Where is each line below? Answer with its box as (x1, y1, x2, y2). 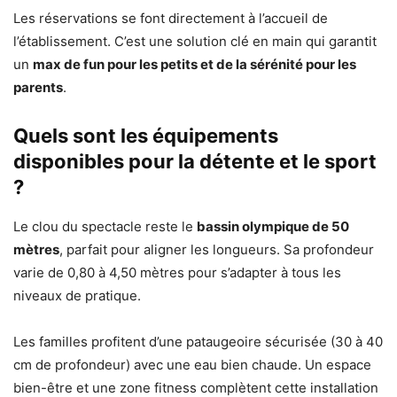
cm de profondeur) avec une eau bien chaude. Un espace (13, 355, 371, 373)
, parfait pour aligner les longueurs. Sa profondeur (59, 240, 374, 258)
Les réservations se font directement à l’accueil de (13, 9, 328, 27)
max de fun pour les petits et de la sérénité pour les (33, 55, 356, 73)
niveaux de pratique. (13, 286, 141, 304)
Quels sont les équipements (13, 123, 278, 147)
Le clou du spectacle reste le (13, 217, 197, 235)
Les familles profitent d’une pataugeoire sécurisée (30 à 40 (13, 332, 383, 350)
